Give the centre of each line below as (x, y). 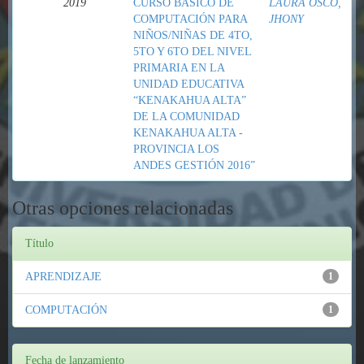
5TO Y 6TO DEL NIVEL (192, 52)
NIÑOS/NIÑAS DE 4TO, (193, 35)
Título (39, 243)
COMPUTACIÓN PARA (190, 19)
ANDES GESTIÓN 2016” (194, 165)
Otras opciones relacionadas (123, 208)
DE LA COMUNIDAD (186, 117)
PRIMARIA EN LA (179, 68)
